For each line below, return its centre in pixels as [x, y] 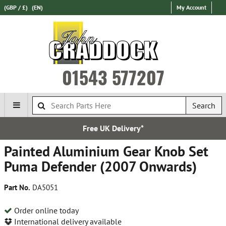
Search [204, 105]
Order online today [45, 210]
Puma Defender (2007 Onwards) [100, 166]
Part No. [17, 187]
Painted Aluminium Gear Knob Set [106, 151]
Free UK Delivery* [86, 128]
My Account [191, 7]
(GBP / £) [16, 7]
